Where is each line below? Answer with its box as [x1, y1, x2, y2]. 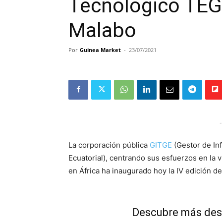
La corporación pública [68, 140, 150, 150]
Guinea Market [80, 46, 121, 54]
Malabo [68, 18, 136, 42]
